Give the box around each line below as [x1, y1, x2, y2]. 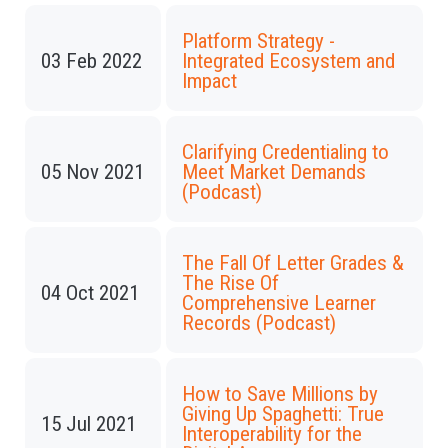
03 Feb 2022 [41, 49, 142, 73]
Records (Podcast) [182, 311, 336, 335]
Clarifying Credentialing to [182, 140, 389, 164]
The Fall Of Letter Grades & [182, 251, 404, 275]
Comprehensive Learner [182, 291, 376, 315]
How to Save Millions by [182, 382, 378, 406]
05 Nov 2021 [41, 160, 144, 184]
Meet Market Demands [182, 160, 366, 184]
